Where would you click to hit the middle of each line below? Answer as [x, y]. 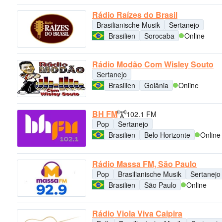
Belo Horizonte [167, 135]
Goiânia [156, 85]
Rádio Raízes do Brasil [135, 14]
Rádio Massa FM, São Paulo [144, 164]
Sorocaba [159, 35]
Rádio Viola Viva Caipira [137, 213]
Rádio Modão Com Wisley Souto [153, 64]
